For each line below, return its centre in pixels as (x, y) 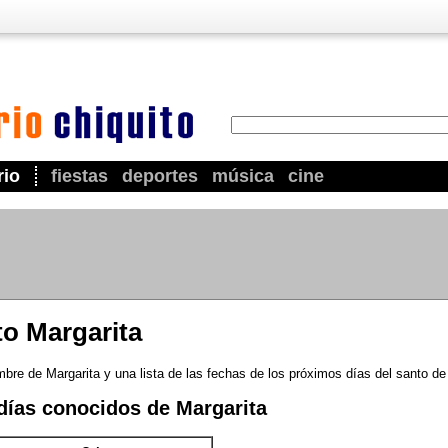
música (243, 176)
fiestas (79, 176)
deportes (160, 176)
